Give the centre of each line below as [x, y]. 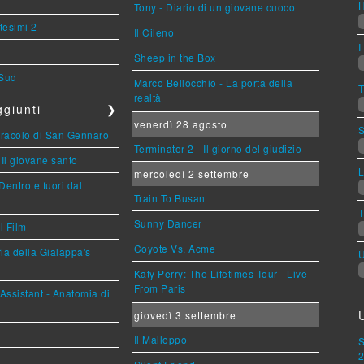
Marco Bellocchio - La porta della [213, 82]
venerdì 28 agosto [180, 124]
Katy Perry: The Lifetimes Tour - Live [221, 273]
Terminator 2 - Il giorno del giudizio [218, 148]
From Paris [160, 289]
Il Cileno [154, 32]
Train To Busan [169, 198]
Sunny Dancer [168, 223]
